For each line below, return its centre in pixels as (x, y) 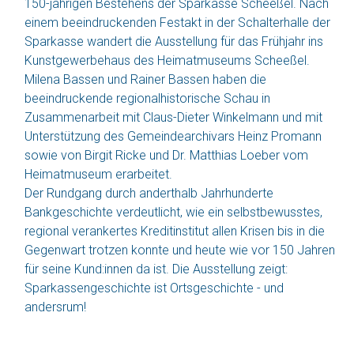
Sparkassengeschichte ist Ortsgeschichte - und (154, 288)
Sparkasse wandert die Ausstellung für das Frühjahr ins (174, 41)
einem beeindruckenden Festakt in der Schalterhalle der (177, 22)
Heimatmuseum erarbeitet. (98, 174)
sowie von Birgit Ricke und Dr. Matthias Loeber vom (166, 155)
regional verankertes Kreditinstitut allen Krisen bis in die (175, 231)
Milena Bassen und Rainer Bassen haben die (145, 79)
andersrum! (55, 307)
